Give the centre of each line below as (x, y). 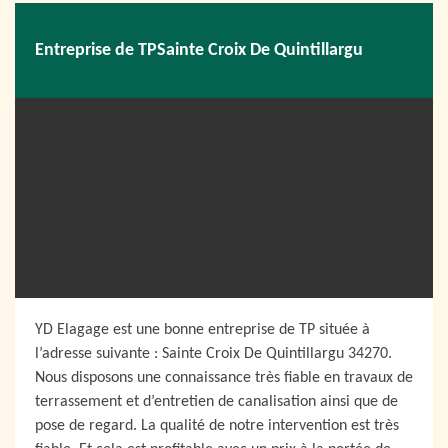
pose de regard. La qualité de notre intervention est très (217, 426)
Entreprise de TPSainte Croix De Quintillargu (199, 50)
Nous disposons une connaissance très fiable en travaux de (224, 378)
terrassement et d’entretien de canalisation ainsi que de (216, 402)
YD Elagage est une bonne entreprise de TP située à (202, 330)
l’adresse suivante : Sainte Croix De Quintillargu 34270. (213, 354)
